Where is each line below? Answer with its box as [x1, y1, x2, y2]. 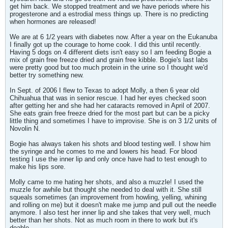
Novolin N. [10, 125, 40, 132]
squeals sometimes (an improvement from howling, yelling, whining [10, 193, 207, 201]
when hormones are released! [10, 18, 96, 25]
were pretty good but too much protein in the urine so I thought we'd [10, 64, 208, 71]
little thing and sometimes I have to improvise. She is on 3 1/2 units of [10, 117, 217, 125]
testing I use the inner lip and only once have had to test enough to [10, 155, 207, 163]
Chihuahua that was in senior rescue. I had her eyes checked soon [10, 94, 206, 102]
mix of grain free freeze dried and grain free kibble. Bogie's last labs [10, 56, 208, 64]
